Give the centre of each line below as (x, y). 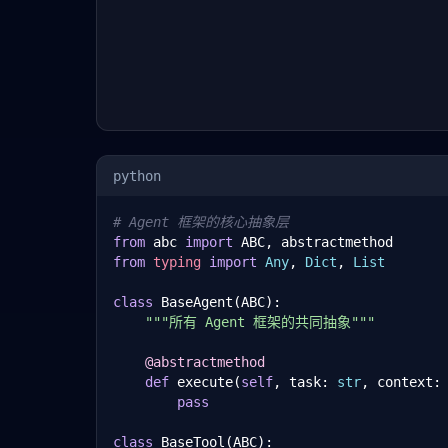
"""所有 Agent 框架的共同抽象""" (260, 322)
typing (177, 262)
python (137, 176)
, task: (305, 382)
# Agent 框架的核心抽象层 (201, 222)
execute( (205, 382)
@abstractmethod (205, 362)
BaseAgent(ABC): (217, 302)
